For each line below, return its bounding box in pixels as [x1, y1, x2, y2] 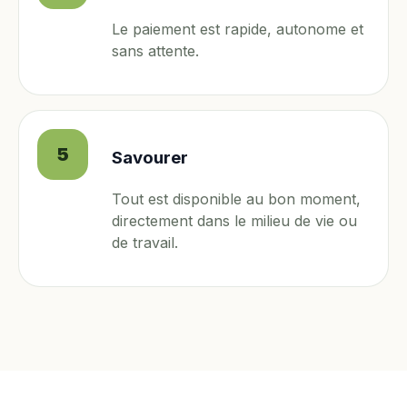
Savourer [112, 147, 188, 169]
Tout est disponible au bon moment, [112, 190, 361, 209]
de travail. [112, 233, 178, 253]
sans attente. [112, 41, 199, 60]
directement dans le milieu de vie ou [112, 212, 357, 231]
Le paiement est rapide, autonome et [112, 19, 363, 38]
